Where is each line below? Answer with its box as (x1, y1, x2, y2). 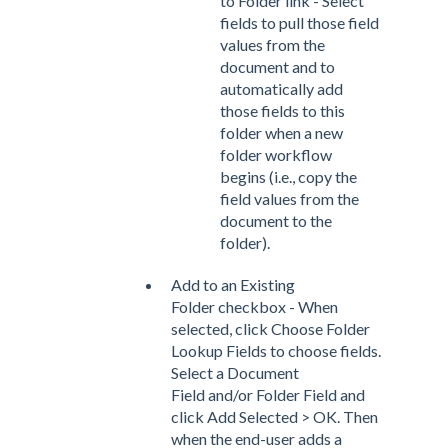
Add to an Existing (171, 274, 295, 294)
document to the (220, 210, 332, 230)
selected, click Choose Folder (171, 318, 370, 338)
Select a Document (171, 362, 299, 382)
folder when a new (220, 122, 343, 142)
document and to (220, 56, 335, 76)
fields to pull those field (220, 12, 379, 32)
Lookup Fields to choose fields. (171, 340, 381, 360)
